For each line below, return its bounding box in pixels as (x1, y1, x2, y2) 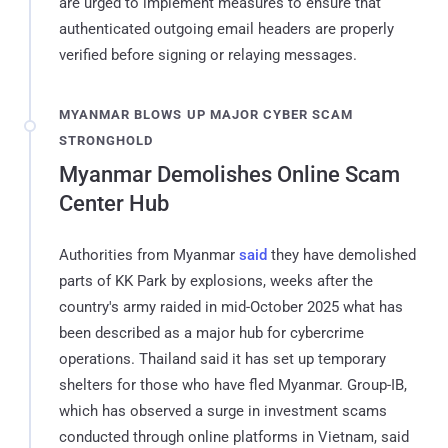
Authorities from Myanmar (59, 245, 239, 264)
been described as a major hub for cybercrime (59, 323, 364, 342)
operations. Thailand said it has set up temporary (59, 349, 386, 368)
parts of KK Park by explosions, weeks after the (59, 271, 373, 290)
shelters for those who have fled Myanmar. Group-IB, (59, 375, 407, 394)
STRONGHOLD (59, 132, 154, 148)
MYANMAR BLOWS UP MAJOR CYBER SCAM (59, 106, 354, 122)
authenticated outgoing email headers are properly (59, 19, 394, 38)
